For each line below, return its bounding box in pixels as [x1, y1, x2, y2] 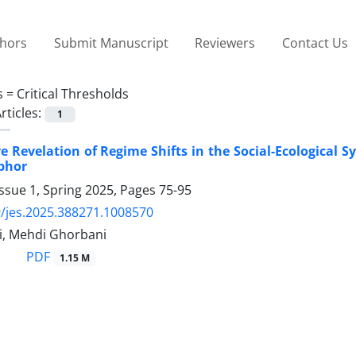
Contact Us [281, 33, 348, 52]
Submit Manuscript [53, 33, 168, 52]
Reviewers [195, 33, 256, 52]
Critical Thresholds [17, 84, 129, 103]
